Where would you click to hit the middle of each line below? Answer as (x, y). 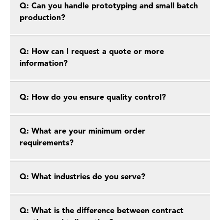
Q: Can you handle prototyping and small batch (109, 6)
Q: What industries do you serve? (82, 177)
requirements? (47, 143)
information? (44, 64)
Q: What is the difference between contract (102, 211)
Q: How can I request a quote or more (92, 52)
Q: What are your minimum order (82, 132)
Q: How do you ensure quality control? (93, 98)
